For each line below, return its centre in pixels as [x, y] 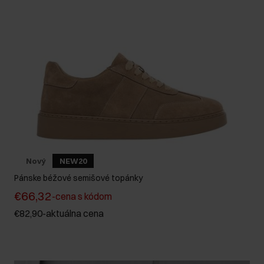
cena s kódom [84, 197]
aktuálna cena [75, 214]
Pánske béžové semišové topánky [78, 178]
